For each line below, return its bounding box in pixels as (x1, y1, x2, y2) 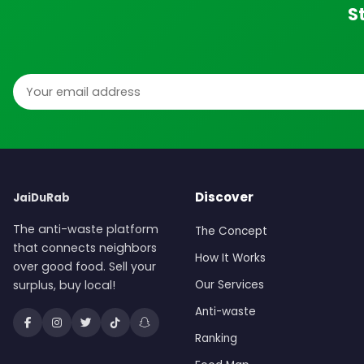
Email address (12, 74, 101, 93)
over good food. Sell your (13, 258, 156, 275)
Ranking (195, 331, 237, 347)
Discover (195, 188, 253, 206)
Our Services (195, 277, 264, 293)
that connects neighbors (13, 240, 157, 257)
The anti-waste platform (13, 221, 158, 238)
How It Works (195, 250, 266, 266)
